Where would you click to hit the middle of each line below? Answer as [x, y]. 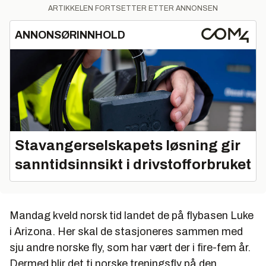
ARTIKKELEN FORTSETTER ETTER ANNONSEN [133, 9]
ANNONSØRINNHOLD [70, 35]
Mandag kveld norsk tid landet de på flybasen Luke [132, 216]
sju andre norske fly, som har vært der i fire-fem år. [130, 248]
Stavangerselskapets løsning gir [128, 146]
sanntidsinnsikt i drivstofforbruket [133, 165]
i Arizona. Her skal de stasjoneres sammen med [126, 232]
